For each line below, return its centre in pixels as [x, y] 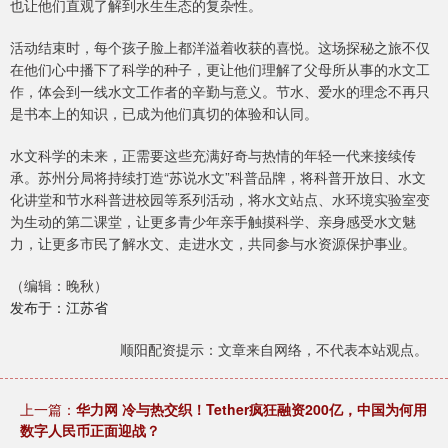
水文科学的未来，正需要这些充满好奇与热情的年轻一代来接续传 [213, 155]
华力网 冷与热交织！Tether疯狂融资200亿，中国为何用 [251, 409]
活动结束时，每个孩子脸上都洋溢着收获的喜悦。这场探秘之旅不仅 [220, 47]
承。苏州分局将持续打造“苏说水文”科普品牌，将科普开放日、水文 [218, 177]
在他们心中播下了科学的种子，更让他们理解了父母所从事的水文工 [220, 69]
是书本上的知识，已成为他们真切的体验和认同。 [164, 113]
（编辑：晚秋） [59, 285]
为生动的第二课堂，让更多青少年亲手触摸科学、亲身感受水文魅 [213, 221]
